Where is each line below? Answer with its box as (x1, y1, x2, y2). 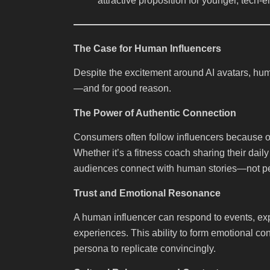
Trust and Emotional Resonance (74, 187, 221, 198)
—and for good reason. (74, 83, 171, 94)
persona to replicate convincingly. (74, 243, 216, 254)
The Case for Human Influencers (74, 43, 221, 54)
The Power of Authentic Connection (74, 107, 236, 118)
